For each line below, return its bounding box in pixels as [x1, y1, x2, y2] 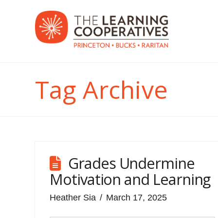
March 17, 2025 [106, 192, 167, 202]
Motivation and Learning [50, 168, 211, 189]
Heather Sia [50, 192, 96, 202]
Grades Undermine [68, 152, 195, 173]
